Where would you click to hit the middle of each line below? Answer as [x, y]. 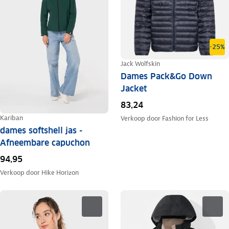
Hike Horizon [60, 173]
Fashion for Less [185, 118]
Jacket [133, 88]
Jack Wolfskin [140, 63]
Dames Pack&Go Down [166, 76]
